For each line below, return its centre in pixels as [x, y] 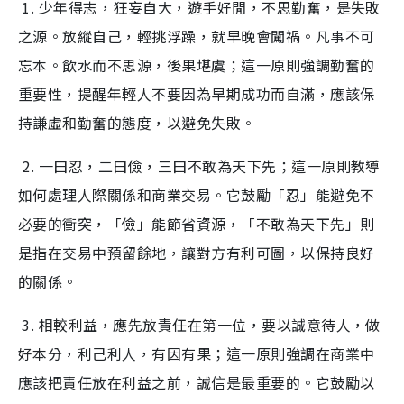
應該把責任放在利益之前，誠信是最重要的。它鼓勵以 [197, 382]
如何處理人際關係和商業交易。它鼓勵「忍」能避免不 [197, 194]
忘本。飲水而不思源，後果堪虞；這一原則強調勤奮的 [197, 64]
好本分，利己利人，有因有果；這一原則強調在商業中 [197, 353]
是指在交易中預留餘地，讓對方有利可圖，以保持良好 [197, 252]
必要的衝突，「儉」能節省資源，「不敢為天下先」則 [197, 223]
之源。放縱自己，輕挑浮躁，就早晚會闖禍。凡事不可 [197, 36]
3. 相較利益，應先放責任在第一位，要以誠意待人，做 [199, 324]
